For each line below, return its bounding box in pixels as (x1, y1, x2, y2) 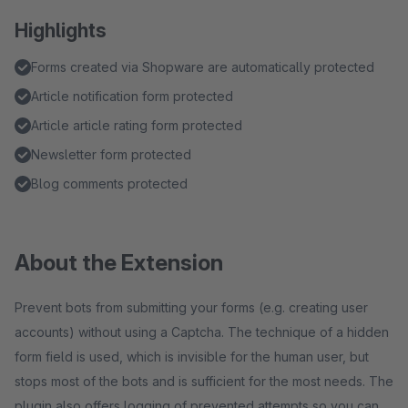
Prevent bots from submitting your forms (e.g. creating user (15, 300, 368, 315)
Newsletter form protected (31, 147, 191, 162)
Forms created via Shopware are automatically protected (31, 59, 374, 75)
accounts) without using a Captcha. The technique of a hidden (15, 324, 389, 340)
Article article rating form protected (31, 117, 242, 133)
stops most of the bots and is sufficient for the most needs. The (15, 373, 393, 389)
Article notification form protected (31, 88, 233, 104)
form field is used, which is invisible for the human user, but (15, 349, 369, 364)
